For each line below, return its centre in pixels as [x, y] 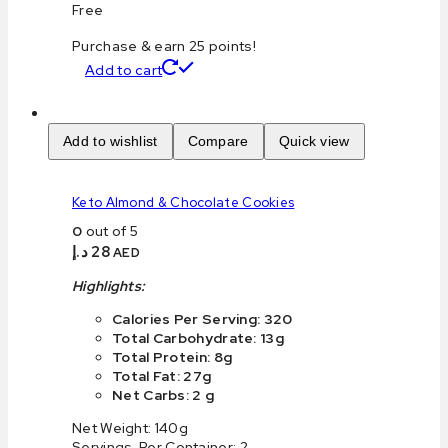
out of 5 [110, 230]
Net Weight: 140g [130, 427]
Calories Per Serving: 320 [202, 318]
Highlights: [108, 285]
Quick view [314, 141]
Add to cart [124, 70]
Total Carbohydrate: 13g [198, 337]
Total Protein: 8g [172, 356]
